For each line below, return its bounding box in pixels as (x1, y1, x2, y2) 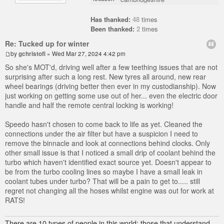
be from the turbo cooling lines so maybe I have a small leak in (5, 166, 202, 176)
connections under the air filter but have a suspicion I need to (5, 128, 198, 138)
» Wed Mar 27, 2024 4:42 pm (45, 49, 125, 57)
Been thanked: (90, 23, 135, 33)
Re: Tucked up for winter (5, 38, 89, 48)
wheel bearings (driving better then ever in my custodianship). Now (5, 80, 216, 91)
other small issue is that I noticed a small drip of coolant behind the (5, 147, 215, 157)
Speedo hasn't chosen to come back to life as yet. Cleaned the (5, 118, 202, 129)
